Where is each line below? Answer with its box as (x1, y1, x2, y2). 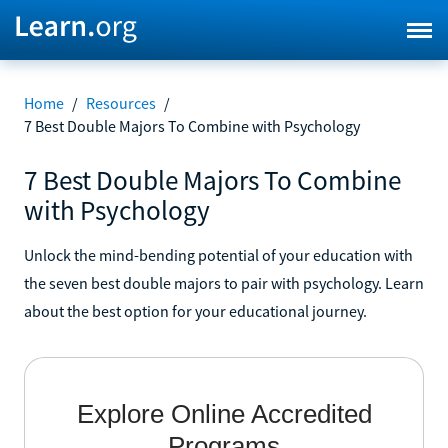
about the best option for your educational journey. (24, 300, 367, 321)
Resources (86, 93, 156, 113)
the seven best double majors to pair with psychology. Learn (24, 272, 424, 293)
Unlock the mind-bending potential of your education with (24, 244, 413, 265)
